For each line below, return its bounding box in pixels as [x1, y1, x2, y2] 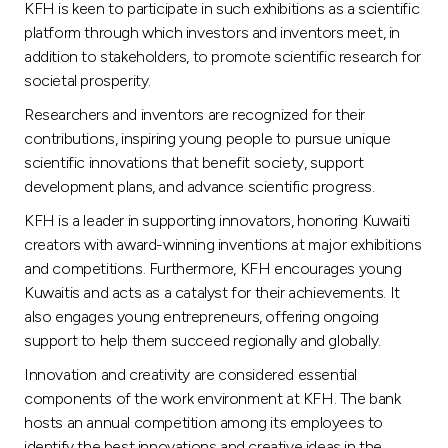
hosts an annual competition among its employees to [24, 412, 384, 432]
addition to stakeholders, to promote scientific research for [24, 46, 422, 66]
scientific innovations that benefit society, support [24, 152, 364, 172]
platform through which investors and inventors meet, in [24, 22, 401, 42]
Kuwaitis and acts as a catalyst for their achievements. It [24, 282, 400, 302]
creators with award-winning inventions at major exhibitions [24, 234, 422, 254]
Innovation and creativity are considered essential [24, 364, 358, 384]
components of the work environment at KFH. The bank [24, 388, 401, 408]
